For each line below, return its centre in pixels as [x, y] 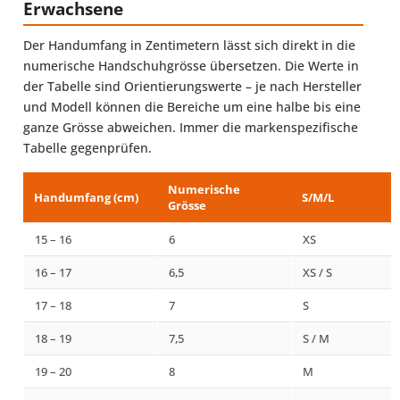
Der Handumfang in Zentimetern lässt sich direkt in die [189, 45]
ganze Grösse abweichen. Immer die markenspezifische [191, 127]
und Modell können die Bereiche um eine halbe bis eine [192, 106]
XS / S [317, 272]
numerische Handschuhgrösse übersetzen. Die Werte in [191, 65]
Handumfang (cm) [86, 197]
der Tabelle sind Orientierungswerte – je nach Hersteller [192, 86]
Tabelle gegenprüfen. [87, 147]
